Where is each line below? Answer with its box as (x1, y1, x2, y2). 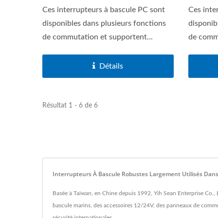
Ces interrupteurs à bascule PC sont (42, 5, 165, 14)
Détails (99, 62, 124, 70)
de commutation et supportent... (42, 33, 153, 41)
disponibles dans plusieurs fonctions (42, 19, 166, 27)
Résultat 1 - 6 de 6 (42, 102, 98, 109)
